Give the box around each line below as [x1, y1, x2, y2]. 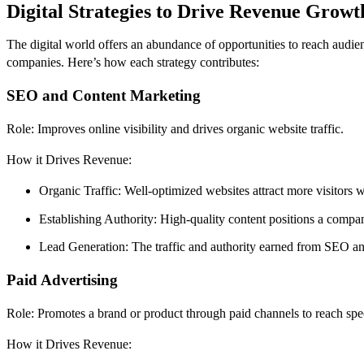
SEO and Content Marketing [6, 87, 201, 105]
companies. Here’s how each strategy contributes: [6, 55, 259, 70]
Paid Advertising [6, 271, 118, 289]
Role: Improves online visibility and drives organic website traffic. [6, 121, 344, 136]
